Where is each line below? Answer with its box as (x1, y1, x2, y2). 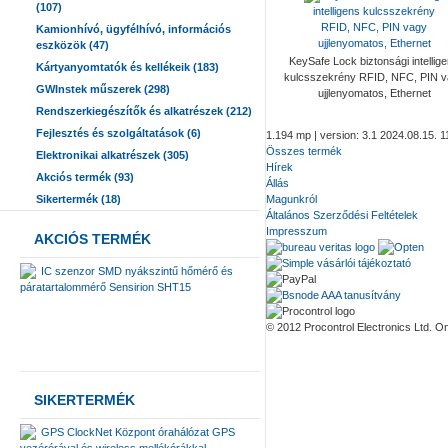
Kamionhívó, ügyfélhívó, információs (36, 23, 231, 35)
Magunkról (266, 193, 317, 205)
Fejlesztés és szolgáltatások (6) (36, 127, 201, 139)
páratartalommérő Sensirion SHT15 (20, 281, 191, 293)
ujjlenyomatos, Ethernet (317, 87, 431, 99)
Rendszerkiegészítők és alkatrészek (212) (36, 105, 252, 117)
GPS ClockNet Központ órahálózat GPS (41, 426, 235, 438)
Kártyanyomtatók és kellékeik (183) (36, 61, 219, 73)
